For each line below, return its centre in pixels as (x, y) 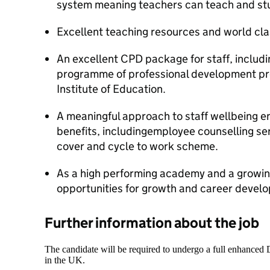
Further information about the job (152, 223)
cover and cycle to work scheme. (138, 146)
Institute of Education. (112, 89)
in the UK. (65, 260)
